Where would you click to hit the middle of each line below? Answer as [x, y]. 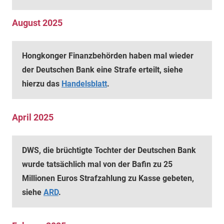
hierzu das [42, 84]
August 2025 [37, 23]
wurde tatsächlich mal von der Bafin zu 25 [97, 164]
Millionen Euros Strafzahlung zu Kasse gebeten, [108, 178]
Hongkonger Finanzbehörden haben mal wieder [108, 56]
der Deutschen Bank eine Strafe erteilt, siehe [102, 70]
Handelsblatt [84, 84]
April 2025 [33, 117]
